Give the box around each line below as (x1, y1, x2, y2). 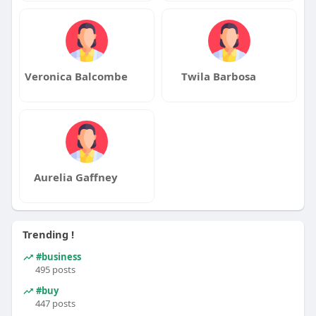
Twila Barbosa (181, 69, 256, 84)
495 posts (35, 263, 75, 276)
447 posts (35, 297, 75, 310)
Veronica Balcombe (24, 69, 128, 84)
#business (33, 250, 81, 263)
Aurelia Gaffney (34, 170, 119, 185)
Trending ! (22, 227, 74, 242)
